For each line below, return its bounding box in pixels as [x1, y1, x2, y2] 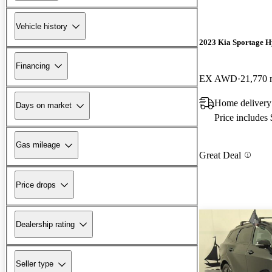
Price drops [16, 180, 56, 189]
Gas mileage [16, 140, 60, 150]
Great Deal [199, 149, 241, 160]
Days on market [16, 101, 72, 110]
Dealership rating [16, 219, 75, 229]
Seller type [16, 259, 53, 269]
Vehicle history [16, 21, 67, 31]
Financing [16, 61, 50, 70]
